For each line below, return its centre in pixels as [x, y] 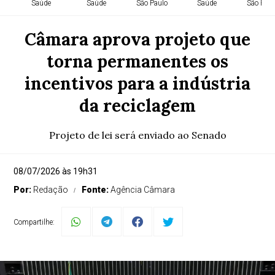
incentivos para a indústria [137, 83]
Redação [51, 190]
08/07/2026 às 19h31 [56, 171]
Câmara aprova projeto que [137, 39]
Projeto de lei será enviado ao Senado [137, 135]
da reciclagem [137, 106]
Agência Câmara [143, 190]
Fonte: [96, 190]
